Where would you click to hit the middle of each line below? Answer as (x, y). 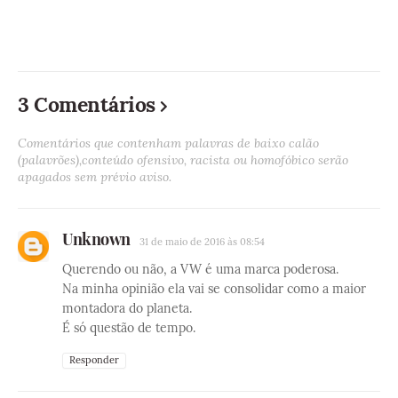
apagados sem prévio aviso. (95, 177)
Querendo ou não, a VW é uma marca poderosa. (200, 270)
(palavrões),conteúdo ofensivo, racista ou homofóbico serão (183, 160)
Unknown (96, 239)
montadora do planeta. (127, 309)
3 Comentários (87, 105)
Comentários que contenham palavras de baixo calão (168, 143)
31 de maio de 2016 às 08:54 (202, 242)
